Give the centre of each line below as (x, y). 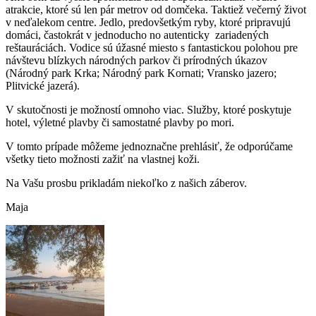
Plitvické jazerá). (43, 85)
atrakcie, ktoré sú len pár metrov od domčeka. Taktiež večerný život (156, 9)
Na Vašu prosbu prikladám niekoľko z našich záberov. (126, 183)
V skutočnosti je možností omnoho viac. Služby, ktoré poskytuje (148, 109)
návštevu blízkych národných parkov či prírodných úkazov (136, 60)
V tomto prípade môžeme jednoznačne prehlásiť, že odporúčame (149, 146)
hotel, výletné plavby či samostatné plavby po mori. (120, 122)
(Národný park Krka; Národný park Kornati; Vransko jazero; (141, 73)
